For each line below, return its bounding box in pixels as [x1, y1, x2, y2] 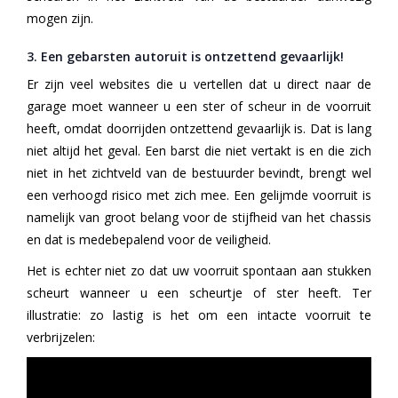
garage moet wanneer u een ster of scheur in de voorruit [27, 97, 371, 115]
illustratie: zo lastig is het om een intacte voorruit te [27, 306, 371, 323]
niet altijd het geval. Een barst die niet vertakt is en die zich [27, 141, 371, 159]
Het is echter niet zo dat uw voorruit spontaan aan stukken [27, 261, 371, 279]
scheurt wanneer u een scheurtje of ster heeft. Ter [27, 283, 371, 301]
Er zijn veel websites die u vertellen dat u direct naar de [27, 75, 371, 92]
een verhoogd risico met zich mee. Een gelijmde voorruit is [27, 186, 371, 203]
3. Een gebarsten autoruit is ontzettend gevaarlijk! [27, 47, 344, 65]
